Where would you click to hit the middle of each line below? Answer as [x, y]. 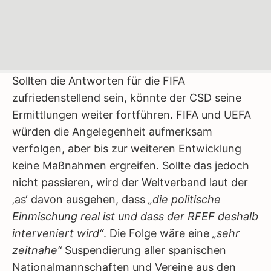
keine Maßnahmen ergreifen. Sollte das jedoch [131, 165]
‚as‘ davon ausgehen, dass [80, 199]
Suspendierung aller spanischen [144, 250]
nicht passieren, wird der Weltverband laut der [130, 182]
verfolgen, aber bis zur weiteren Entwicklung [127, 149]
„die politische [184, 199]
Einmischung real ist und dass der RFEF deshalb [135, 216]
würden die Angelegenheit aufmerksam [112, 132]
